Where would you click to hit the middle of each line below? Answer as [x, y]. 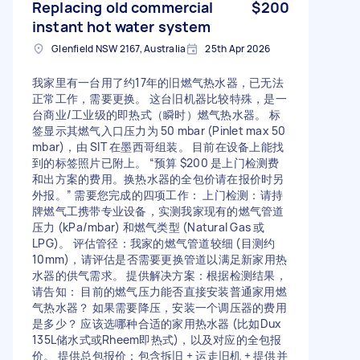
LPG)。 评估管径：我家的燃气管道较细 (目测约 [154, 243]
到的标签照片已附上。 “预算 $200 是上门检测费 [156, 162]
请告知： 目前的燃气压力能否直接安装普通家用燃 [160, 291]
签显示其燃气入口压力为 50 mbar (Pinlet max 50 [159, 130]
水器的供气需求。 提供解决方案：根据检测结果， [160, 275]
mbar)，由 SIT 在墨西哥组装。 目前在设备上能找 [158, 146]
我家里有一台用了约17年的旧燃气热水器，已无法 [158, 82]
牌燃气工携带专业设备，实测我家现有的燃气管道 [158, 211]
